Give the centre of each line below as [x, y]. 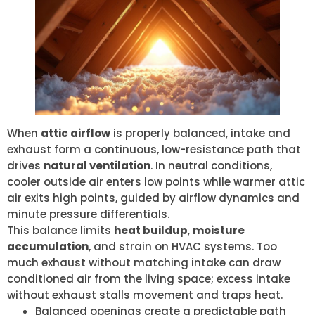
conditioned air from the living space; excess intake [149, 279]
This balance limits [60, 231]
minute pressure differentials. [88, 214]
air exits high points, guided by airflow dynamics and [153, 198]
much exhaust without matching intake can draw [144, 263]
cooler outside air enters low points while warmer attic [156, 182]
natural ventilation [97, 166]
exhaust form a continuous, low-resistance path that [154, 150]
